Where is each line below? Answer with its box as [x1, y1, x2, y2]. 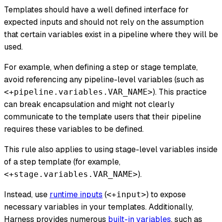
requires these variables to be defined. [4, 123, 144, 134]
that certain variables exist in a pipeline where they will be [4, 29, 218, 40]
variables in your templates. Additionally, [42, 201, 193, 212]
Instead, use [4, 189, 50, 200]
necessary [4, 201, 42, 212]
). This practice [153, 86, 207, 97]
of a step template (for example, [4, 156, 120, 167]
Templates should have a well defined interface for [4, 4, 189, 15]
